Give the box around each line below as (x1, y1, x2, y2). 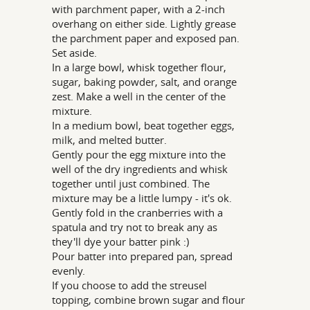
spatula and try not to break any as (52, 220, 218, 235)
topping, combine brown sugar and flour (52, 293, 246, 307)
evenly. (52, 264, 86, 278)
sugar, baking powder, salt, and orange (52, 75, 237, 89)
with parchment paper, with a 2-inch (52, 2, 226, 17)
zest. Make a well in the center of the (52, 89, 226, 104)
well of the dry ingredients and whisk (52, 162, 228, 176)
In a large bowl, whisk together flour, (52, 60, 227, 75)
